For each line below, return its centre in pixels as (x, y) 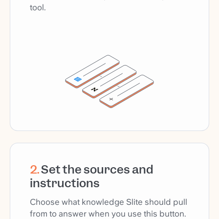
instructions (65, 183)
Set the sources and (97, 170)
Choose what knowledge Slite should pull (109, 202)
